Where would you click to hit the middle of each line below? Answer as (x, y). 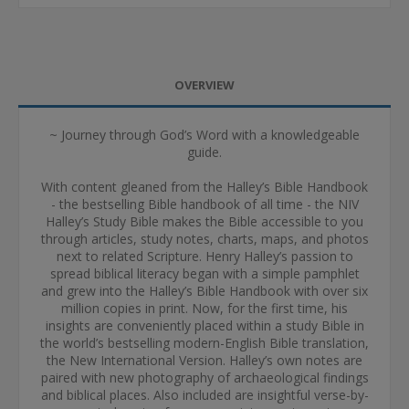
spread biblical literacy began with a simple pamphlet (204, 273)
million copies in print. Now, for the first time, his (204, 308)
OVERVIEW (204, 85)
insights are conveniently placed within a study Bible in (204, 325)
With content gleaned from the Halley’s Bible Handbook (204, 187)
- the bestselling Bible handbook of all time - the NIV (204, 204)
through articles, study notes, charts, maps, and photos (204, 239)
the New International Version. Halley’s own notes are (204, 360)
